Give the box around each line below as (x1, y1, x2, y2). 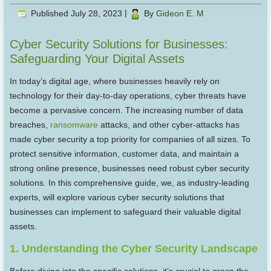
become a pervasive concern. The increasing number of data (10, 105, 244, 116)
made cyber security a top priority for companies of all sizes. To (10, 134, 251, 145)
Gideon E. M (156, 8, 204, 18)
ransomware (50, 120, 99, 130)
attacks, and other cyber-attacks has (98, 120, 240, 130)
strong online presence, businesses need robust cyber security (10, 163, 250, 174)
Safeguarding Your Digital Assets (10, 52, 185, 66)
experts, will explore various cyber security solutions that (10, 192, 225, 203)
